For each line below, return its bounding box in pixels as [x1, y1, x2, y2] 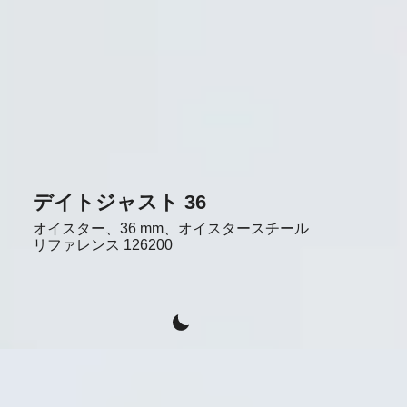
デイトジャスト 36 [32, 190, 206, 213]
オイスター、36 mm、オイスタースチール [32, 220, 309, 236]
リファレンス [32, 236, 120, 253]
